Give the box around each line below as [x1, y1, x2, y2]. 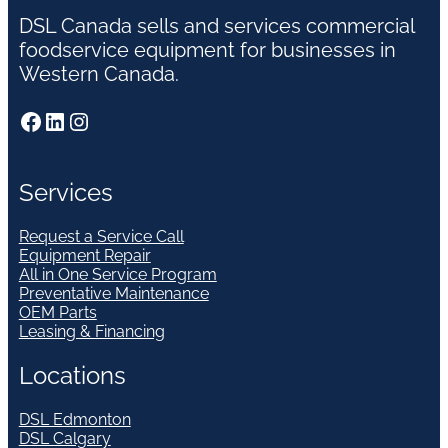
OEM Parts [18, 302, 97, 322]
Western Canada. [18, 61, 179, 86]
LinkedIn [41, 105, 56, 135]
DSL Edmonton [18, 409, 131, 429]
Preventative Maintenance [18, 283, 209, 303]
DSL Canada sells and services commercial [18, 13, 414, 38]
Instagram [65, 105, 88, 135]
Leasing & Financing [18, 321, 165, 341]
